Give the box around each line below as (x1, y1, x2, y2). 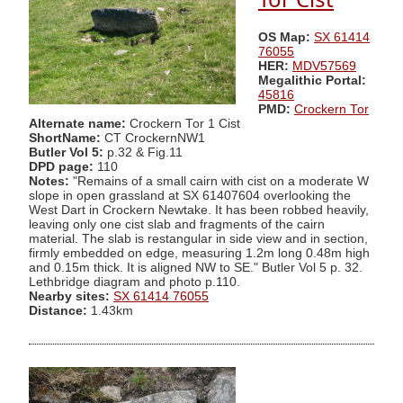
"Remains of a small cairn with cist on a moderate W (69, 174, 369, 188)
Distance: (29, 303, 87, 318)
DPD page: (29, 159, 94, 174)
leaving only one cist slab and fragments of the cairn (29, 217, 325, 231)
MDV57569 (292, 58, 356, 73)
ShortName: (29, 130, 101, 145)
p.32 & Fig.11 (107, 145, 183, 159)
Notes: (29, 174, 69, 188)
